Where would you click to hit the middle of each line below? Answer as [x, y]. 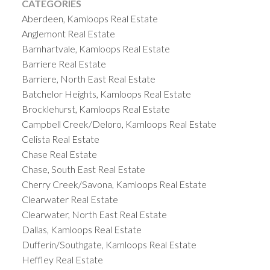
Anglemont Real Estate [68, 34]
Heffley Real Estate [62, 260]
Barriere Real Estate [64, 64]
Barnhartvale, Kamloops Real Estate [96, 49]
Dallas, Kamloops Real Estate [81, 230]
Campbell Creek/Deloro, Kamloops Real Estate [119, 124]
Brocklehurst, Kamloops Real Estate [96, 109]
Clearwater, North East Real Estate [94, 215]
